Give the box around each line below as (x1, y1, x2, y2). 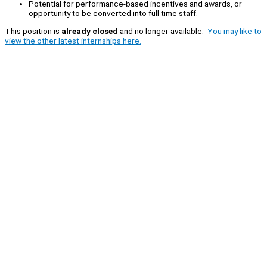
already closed (61, 26, 118, 36)
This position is (5, 26, 61, 36)
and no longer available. (118, 26, 207, 36)
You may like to (207, 26, 262, 36)
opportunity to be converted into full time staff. (29, 8, 198, 18)
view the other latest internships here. (5, 35, 141, 45)
